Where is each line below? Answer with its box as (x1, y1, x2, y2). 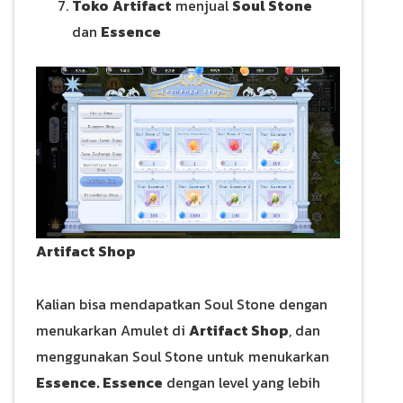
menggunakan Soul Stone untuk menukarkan (36, 345, 329, 367)
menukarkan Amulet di (36, 318, 189, 341)
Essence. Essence (36, 371, 163, 393)
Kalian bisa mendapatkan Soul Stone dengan (36, 292, 327, 315)
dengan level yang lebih (163, 371, 320, 393)
